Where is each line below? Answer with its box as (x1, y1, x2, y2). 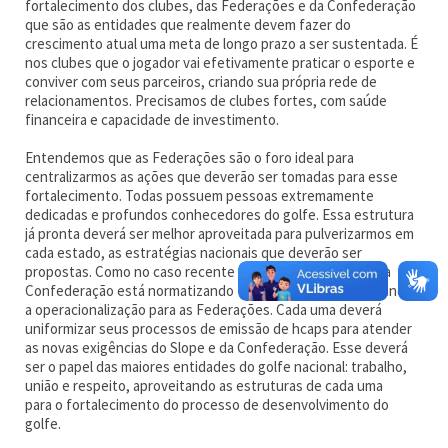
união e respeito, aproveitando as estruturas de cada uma (25, 376, 384, 395)
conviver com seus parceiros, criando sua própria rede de (25, 72, 378, 91)
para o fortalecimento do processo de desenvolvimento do (25, 395, 390, 414)
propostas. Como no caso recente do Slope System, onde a (25, 262, 392, 281)
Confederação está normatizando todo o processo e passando (25, 281, 414, 300)
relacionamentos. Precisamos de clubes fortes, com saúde (25, 91, 388, 110)
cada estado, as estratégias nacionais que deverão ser (25, 243, 363, 262)
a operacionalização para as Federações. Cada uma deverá (25, 300, 383, 319)
